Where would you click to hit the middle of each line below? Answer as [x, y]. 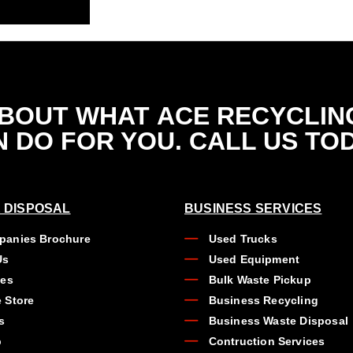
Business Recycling [264, 300]
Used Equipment [254, 259]
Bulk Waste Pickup [260, 279]
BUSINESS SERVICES [253, 208]
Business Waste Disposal [279, 320]
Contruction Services [267, 341]
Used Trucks [243, 238]
